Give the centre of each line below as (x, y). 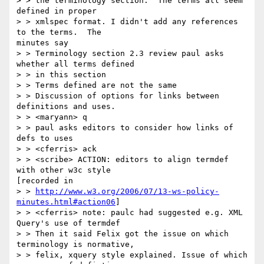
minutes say (45, 43)
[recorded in (47, 181)
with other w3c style (64, 170)
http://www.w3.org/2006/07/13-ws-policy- (127, 192)
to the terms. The (59, 32)
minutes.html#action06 (66, 202)
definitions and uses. (68, 107)
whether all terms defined (78, 64)
